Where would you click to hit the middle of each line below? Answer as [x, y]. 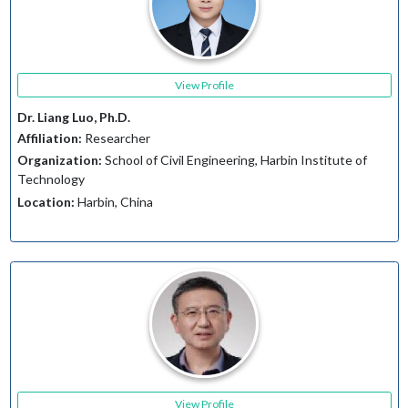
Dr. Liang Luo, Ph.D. [73, 117]
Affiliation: [49, 138]
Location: [46, 201]
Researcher [116, 138]
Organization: [59, 160]
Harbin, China [113, 201]
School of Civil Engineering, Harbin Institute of [234, 160]
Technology [51, 179]
